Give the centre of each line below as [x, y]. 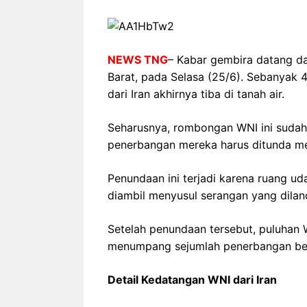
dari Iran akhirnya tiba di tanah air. [196, 94]
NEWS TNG [138, 59]
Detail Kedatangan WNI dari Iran [192, 279]
